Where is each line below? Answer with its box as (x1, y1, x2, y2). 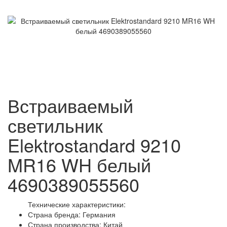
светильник (8, 112, 103, 138)
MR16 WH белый (8, 152, 151, 178)
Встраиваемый (8, 92, 133, 119)
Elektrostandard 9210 (8, 132, 181, 158)
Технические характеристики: (28, 199, 126, 210)
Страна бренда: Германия (28, 209, 116, 220)
